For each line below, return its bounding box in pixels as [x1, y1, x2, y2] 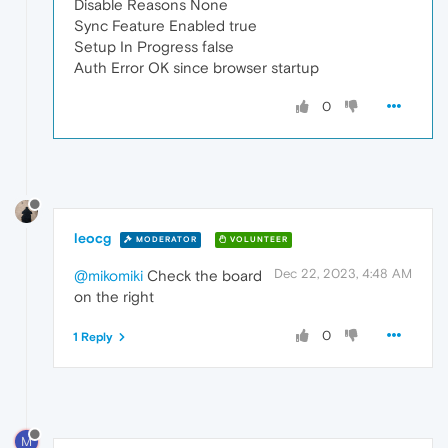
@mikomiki [74, 267, 143, 285]
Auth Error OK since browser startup [74, 59, 319, 77]
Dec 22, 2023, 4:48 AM [274, 266, 412, 282]
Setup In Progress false [74, 38, 234, 56]
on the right [74, 288, 154, 306]
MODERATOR [133, 234, 197, 244]
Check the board [143, 267, 262, 285]
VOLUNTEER [227, 234, 288, 244]
